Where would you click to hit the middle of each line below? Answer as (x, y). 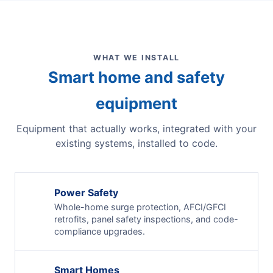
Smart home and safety (136, 77)
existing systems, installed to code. (136, 143)
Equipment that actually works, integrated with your (136, 128)
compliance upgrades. (100, 231)
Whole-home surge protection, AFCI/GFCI (140, 207)
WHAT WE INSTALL (136, 57)
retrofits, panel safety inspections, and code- (146, 219)
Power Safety (86, 192)
